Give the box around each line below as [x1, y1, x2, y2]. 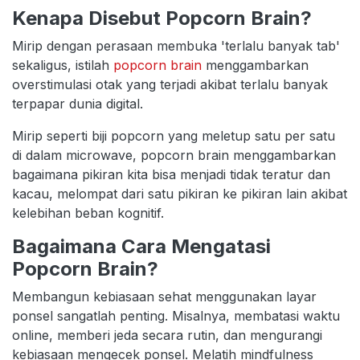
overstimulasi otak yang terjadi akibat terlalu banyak [12, 76, 328, 93]
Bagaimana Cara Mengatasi [12, 235, 271, 259]
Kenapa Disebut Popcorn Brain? [12, 6, 312, 31]
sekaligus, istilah [12, 57, 113, 74]
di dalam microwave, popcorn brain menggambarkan [12, 147, 336, 164]
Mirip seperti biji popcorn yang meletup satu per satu [12, 128, 335, 145]
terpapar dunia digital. [12, 96, 143, 112]
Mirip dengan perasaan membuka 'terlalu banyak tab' [12, 38, 340, 55]
